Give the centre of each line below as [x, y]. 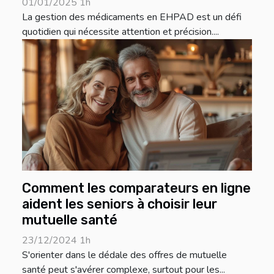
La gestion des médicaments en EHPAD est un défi [132, 17]
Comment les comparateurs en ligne [136, 188]
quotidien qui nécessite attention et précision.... [120, 31]
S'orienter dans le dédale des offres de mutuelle [124, 255]
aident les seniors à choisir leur [120, 204]
